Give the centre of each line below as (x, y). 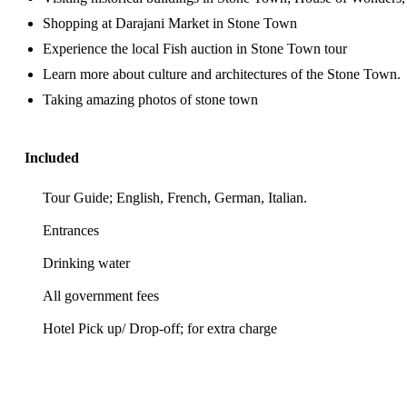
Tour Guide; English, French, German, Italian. (175, 198)
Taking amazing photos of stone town (150, 99)
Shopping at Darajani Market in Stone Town (170, 23)
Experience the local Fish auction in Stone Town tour (195, 49)
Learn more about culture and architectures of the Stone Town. (222, 74)
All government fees (101, 296)
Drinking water (86, 263)
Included (52, 158)
